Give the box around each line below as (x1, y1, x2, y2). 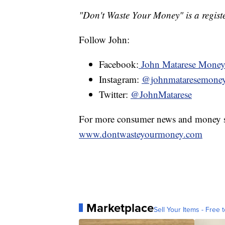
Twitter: (99, 87, 131, 100)
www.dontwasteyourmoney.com (79, 127, 202, 140)
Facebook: (99, 57, 139, 70)
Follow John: (79, 33, 130, 46)
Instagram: (99, 72, 142, 85)
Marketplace (86, 198, 154, 217)
